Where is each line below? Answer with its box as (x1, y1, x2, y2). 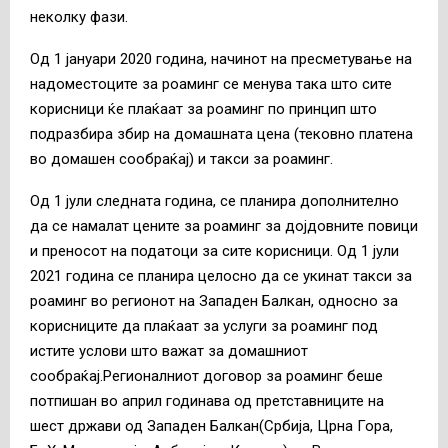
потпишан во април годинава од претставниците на (30, 392, 384, 411)
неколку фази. (30, 8, 128, 27)
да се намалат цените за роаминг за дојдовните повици (30, 217, 418, 236)
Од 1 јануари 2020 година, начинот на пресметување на (30, 50, 412, 69)
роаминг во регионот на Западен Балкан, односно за (30, 292, 398, 311)
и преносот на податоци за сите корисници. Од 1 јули (30, 242, 399, 261)
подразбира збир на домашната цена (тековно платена (30, 125, 413, 144)
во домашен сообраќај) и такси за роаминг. (30, 150, 333, 169)
